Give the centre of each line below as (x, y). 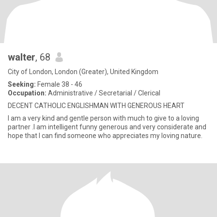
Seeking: (22, 84)
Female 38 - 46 (59, 84)
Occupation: (27, 93)
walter (22, 57)
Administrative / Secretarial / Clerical (103, 93)
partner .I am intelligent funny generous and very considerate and (53, 127)
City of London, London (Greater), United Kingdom (83, 72)
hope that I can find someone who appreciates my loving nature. (105, 136)
